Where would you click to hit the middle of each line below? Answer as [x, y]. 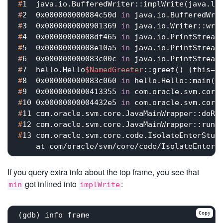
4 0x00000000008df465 [72, 37]
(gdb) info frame [54, 215]
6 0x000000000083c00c [72, 59]
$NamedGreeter [114, 70]
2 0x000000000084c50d [72, 15]
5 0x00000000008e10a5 [72, 48]
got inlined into [51, 184]
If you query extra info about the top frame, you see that [103, 172]
